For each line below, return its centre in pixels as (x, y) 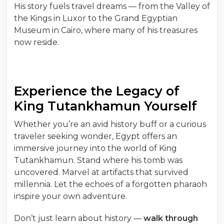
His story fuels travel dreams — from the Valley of (112, 6)
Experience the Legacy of (97, 91)
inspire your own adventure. (70, 196)
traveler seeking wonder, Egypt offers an (95, 136)
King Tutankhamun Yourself (105, 106)
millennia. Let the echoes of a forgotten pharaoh (110, 184)
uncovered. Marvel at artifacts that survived (101, 172)
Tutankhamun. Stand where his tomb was (98, 160)
